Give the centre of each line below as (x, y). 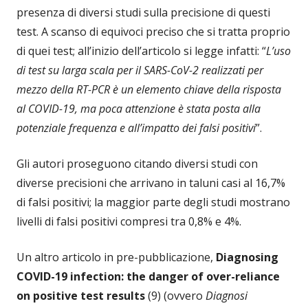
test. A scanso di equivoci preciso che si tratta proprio (153, 32)
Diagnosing (247, 257)
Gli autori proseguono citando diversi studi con (137, 164)
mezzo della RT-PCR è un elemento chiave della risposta (149, 90)
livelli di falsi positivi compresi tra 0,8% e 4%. (129, 222)
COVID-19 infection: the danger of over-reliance (148, 277)
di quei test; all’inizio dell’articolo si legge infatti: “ (141, 51)
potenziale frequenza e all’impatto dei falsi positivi (136, 128)
